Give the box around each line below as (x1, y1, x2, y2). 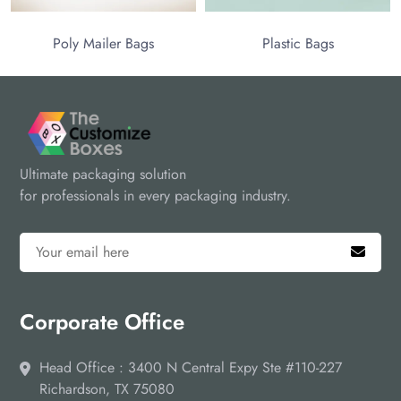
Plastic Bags (252, 33, 324, 55)
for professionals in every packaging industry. (20, 185, 291, 207)
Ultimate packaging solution (20, 164, 186, 185)
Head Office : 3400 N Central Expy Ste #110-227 (39, 357, 342, 379)
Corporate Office (20, 306, 184, 338)
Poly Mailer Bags (43, 33, 145, 55)
